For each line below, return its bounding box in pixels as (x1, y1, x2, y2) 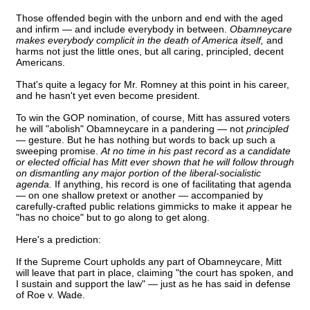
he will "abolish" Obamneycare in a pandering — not (16, 123, 246, 135)
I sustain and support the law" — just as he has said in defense (16, 278, 291, 290)
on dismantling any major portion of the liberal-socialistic (16, 167, 261, 179)
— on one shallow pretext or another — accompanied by (16, 190, 263, 201)
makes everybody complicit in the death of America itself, (16, 35, 264, 46)
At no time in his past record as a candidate (101, 145, 291, 157)
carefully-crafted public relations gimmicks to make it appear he (16, 201, 292, 212)
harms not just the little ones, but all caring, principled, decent (16, 46, 284, 57)
